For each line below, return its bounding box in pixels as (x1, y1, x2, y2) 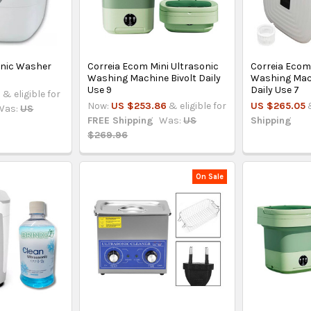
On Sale (196, 171, 224, 181)
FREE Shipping (87, 114, 154, 126)
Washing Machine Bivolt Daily (87, 72, 221, 84)
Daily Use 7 (251, 83, 300, 96)
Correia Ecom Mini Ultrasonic (87, 60, 219, 72)
